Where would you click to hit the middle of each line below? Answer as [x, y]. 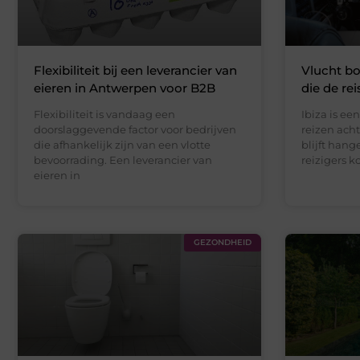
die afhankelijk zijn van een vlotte [122, 145]
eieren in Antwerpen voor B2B [125, 88]
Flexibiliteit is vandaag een [104, 115]
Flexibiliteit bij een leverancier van [135, 71]
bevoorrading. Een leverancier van [123, 160]
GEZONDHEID [222, 243]
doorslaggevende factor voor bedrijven [135, 130]
